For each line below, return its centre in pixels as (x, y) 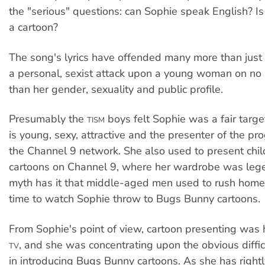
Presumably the (48, 119)
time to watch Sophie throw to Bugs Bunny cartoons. (135, 199)
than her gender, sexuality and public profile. (116, 89)
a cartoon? (33, 28)
